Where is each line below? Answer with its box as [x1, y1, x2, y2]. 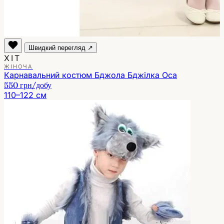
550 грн [4, 79, 32, 90]
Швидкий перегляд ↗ [28, 43, 93, 51]
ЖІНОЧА [4, 62, 33, 70]
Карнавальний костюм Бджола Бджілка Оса [4, 69, 177, 80]
